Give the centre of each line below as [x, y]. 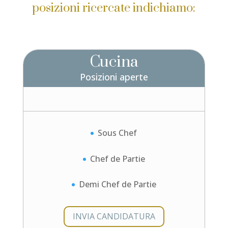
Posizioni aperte [114, 77]
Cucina [114, 62]
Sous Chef [118, 133]
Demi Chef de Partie [117, 184]
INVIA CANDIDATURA [114, 216]
